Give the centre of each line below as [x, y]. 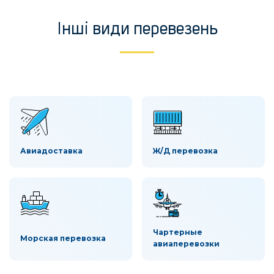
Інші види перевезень [137, 30]
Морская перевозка [63, 238]
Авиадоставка [51, 151]
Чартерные [178, 232]
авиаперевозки [186, 244]
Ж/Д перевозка [185, 151]
